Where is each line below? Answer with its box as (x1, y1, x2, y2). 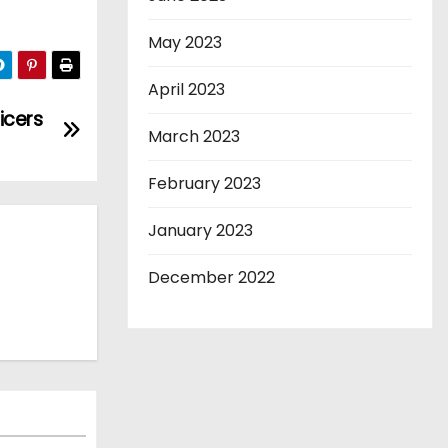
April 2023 (148, 78, 225, 102)
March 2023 (148, 125, 240, 149)
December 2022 (148, 266, 275, 290)
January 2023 (148, 219, 253, 243)
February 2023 (148, 172, 261, 196)
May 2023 (148, 31, 222, 55)
